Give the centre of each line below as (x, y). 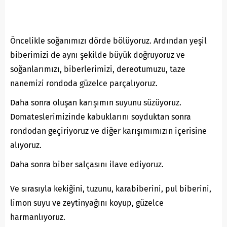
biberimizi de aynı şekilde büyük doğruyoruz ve (98, 55)
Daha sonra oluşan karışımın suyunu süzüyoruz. (96, 103)
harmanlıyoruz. (38, 217)
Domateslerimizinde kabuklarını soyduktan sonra (101, 117)
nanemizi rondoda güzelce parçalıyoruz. (84, 84)
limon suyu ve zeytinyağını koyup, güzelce (87, 203)
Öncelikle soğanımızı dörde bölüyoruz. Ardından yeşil (108, 41)
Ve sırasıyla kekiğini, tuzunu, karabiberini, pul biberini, (111, 189)
